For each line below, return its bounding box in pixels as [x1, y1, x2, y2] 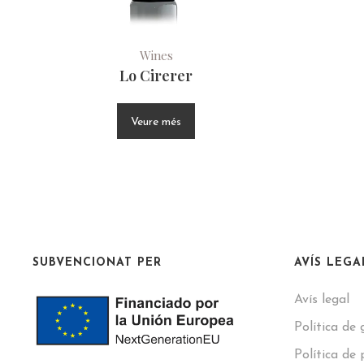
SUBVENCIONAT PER [32, 256, 162, 269]
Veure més [131, 115, 181, 128]
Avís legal [294, 292, 349, 306]
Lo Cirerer [119, 65, 193, 85]
